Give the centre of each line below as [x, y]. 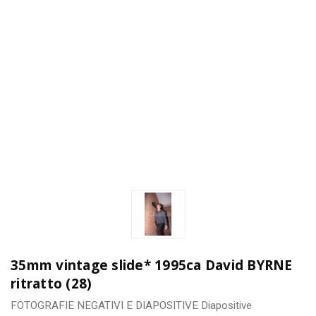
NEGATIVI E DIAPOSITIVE [138, 305]
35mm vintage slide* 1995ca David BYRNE [152, 265]
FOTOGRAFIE [42, 305]
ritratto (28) [51, 283]
